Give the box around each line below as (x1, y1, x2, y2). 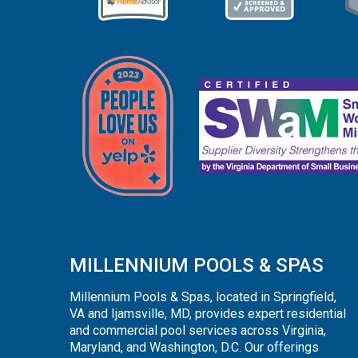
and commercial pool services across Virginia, (70, 323, 326, 339)
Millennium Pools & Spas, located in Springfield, (70, 289, 336, 305)
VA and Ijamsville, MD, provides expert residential (70, 306, 346, 322)
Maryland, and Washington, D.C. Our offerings (70, 340, 319, 356)
